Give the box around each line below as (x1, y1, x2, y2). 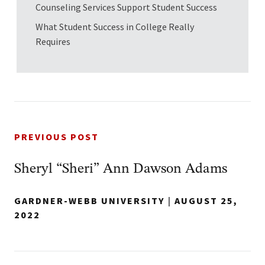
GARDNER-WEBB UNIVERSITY (14, 195, 165, 208)
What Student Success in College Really (35, 21, 194, 33)
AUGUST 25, (174, 195, 238, 208)
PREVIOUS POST (14, 131, 99, 144)
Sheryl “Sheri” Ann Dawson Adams (14, 162, 227, 176)
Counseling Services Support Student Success (35, 1, 217, 13)
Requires (35, 35, 72, 47)
